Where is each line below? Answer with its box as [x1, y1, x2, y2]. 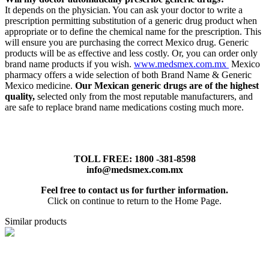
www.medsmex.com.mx [134, 58, 229, 69]
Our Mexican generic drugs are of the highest [75, 80, 259, 91]
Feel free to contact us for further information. [41, 184, 228, 195]
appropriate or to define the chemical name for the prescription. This [5, 26, 261, 37]
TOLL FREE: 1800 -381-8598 [73, 153, 196, 164]
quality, [5, 91, 35, 101]
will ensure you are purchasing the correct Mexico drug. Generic [5, 37, 249, 47]
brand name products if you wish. [5, 58, 134, 69]
